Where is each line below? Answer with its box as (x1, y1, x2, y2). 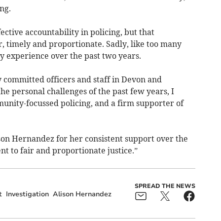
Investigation (5, 189, 49, 199)
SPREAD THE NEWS (134, 182, 195, 190)
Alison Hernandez (52, 189, 111, 199)
